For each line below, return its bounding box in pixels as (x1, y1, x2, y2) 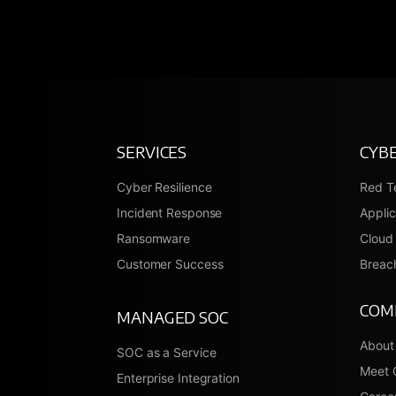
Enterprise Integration (117, 369, 240, 385)
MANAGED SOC (117, 306, 228, 327)
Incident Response (117, 204, 223, 220)
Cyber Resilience (117, 179, 212, 194)
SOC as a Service (117, 344, 217, 360)
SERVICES (117, 141, 187, 162)
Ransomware (117, 230, 190, 246)
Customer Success (117, 255, 224, 271)
